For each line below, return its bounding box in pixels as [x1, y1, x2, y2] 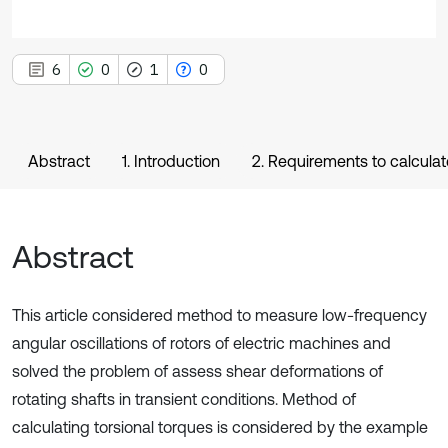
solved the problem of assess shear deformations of [12, 362, 383, 380]
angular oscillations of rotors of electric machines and [12, 334, 391, 352]
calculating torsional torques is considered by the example [12, 418, 428, 436]
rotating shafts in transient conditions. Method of [12, 390, 356, 408]
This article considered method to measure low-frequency [12, 306, 427, 324]
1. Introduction [122, 152, 220, 170]
